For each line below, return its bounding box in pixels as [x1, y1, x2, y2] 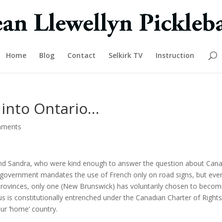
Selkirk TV [109, 51, 143, 60]
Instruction [156, 51, 194, 60]
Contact [67, 51, 96, 60]
